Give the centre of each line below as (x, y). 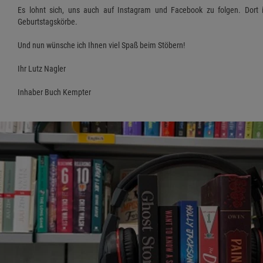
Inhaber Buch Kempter (54, 92)
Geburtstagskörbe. (48, 22)
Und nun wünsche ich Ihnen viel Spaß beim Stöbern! (101, 45)
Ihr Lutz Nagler (42, 69)
